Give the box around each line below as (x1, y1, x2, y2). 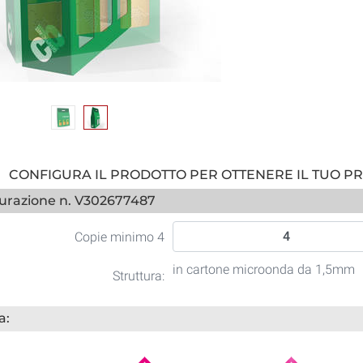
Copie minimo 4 (74, 229, 164, 245)
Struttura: (112, 268, 164, 284)
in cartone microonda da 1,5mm (172, 262, 355, 277)
